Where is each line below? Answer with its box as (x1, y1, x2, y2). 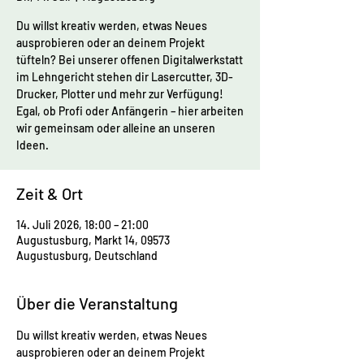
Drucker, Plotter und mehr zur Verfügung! (16, 87, 223, 101)
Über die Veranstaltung (16, 293, 178, 313)
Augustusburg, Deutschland (16, 249, 158, 262)
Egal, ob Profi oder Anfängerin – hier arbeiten (16, 104, 244, 118)
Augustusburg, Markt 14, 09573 (16, 233, 170, 247)
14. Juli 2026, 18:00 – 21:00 (16, 218, 149, 232)
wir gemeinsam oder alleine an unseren (16, 121, 215, 135)
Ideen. (16, 138, 49, 152)
